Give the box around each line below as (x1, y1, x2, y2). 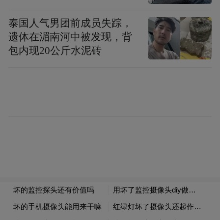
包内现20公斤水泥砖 (8, 45, 102, 56)
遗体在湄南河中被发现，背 (8, 31, 133, 42)
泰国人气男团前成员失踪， (8, 17, 133, 28)
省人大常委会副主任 (63, 185, 157, 199)
